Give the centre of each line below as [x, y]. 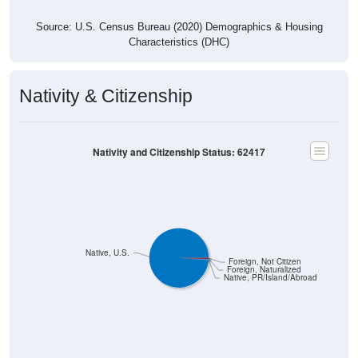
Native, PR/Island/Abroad [270, 262]
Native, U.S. [108, 237]
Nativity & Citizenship [106, 80]
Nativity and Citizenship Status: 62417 [179, 137]
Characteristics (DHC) [179, 26]
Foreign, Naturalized [264, 254]
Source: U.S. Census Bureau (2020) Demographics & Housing [179, 11]
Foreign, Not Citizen [265, 246]
